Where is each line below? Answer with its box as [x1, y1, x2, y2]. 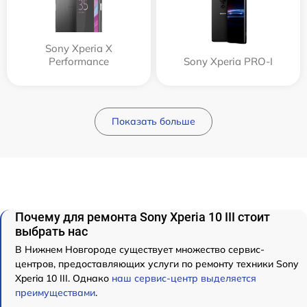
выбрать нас [15, 224, 88, 238]
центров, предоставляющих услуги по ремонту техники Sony [15, 258, 298, 270]
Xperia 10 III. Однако [15, 272, 112, 284]
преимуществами [15, 286, 95, 299]
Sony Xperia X [45, 42, 112, 55]
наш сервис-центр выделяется [112, 272, 256, 284]
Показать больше [112, 115, 195, 127]
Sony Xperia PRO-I [184, 55, 273, 68]
